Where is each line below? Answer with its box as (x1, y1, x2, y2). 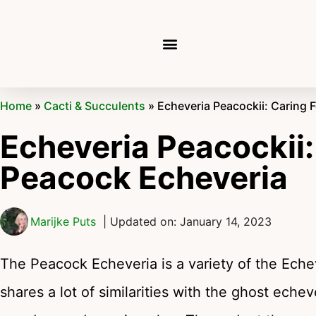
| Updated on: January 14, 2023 (103, 214, 272, 229)
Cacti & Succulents (44, 99, 145, 114)
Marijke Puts (30, 214, 96, 229)
